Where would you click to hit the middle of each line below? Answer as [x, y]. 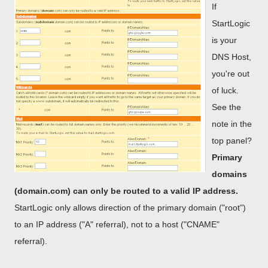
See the [226, 107]
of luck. [225, 90]
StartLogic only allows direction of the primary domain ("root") [130, 208]
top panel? [232, 141]
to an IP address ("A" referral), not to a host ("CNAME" [117, 224]
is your [224, 40]
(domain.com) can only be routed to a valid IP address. [126, 191]
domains [229, 174]
